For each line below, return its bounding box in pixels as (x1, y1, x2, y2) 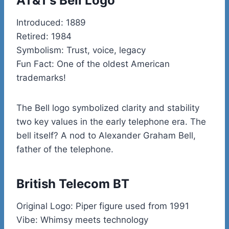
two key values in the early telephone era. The (16, 116, 206, 127)
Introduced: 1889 (16, 17, 86, 28)
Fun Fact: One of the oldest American (16, 58, 170, 69)
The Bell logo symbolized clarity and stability (16, 102, 199, 113)
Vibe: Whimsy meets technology (16, 214, 148, 225)
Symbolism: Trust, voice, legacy (16, 44, 146, 55)
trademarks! (16, 72, 66, 83)
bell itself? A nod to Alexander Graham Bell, (16, 130, 196, 141)
